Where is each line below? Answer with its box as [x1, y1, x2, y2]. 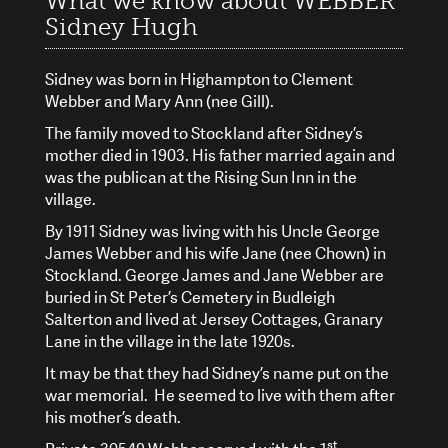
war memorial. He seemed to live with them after [45, 384, 395, 406]
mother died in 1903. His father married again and [45, 144, 395, 166]
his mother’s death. [45, 406, 181, 428]
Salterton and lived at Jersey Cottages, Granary [45, 308, 383, 330]
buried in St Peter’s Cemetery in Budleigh [45, 286, 335, 308]
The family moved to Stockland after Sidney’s [45, 122, 363, 144]
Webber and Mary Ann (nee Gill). [45, 90, 274, 112]
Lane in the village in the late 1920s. [45, 330, 298, 352]
